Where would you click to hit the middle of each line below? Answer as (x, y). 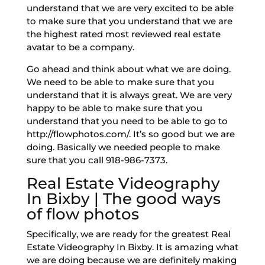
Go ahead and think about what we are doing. (128, 69)
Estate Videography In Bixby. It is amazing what (132, 247)
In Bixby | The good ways (123, 198)
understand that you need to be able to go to (127, 121)
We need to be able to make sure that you (120, 82)
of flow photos (83, 214)
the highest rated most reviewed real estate (123, 34)
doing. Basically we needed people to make (123, 147)
